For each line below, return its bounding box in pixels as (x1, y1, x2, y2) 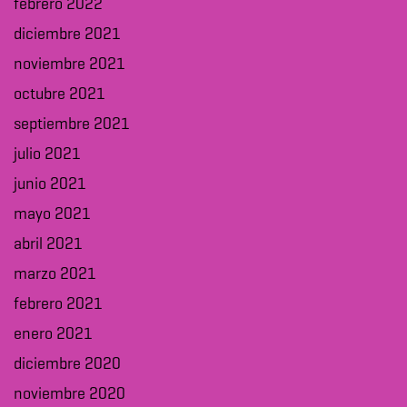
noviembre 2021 (14, 56, 125, 74)
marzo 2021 (14, 266, 96, 283)
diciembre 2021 (14, 26, 121, 44)
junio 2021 (14, 176, 86, 194)
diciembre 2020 (14, 356, 121, 373)
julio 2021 (14, 146, 81, 164)
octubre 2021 (14, 86, 105, 104)
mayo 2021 (14, 206, 91, 223)
